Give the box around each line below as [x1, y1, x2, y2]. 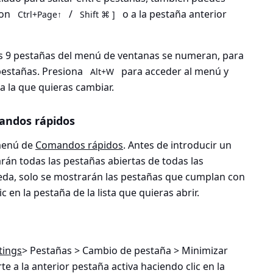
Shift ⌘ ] [80, 9, 115, 21]
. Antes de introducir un [123, 138, 232, 152]
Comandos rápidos [35, 138, 123, 152]
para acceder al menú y [119, 65, 229, 79]
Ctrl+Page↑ [18, 9, 62, 21]
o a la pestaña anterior [120, 7, 227, 21]
